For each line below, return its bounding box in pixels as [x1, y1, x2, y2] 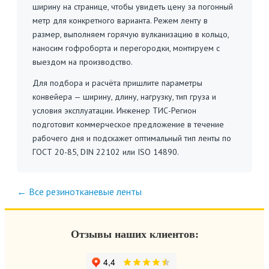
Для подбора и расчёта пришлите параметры [32, 77, 202, 88]
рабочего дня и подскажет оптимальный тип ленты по [32, 133, 231, 144]
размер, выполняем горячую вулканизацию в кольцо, [32, 29, 229, 40]
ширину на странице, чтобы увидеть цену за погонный [32, 1, 233, 12]
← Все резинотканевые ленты [17, 186, 142, 198]
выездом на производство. [32, 56, 133, 67]
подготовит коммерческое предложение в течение [32, 119, 224, 130]
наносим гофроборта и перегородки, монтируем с [32, 43, 220, 53]
